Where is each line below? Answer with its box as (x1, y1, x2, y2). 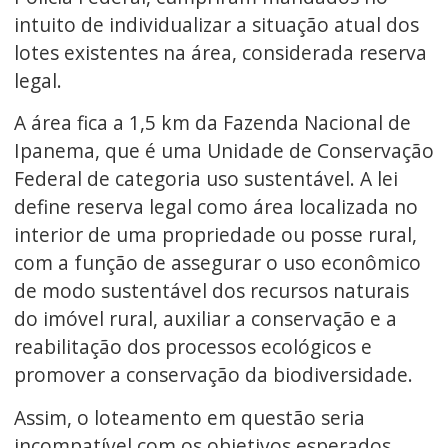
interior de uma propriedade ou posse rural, (13, 221, 417, 249)
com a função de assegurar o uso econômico (13, 249, 421, 277)
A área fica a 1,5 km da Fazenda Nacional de (13, 109, 411, 137)
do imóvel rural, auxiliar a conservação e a (13, 305, 397, 333)
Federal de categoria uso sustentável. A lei (13, 165, 398, 193)
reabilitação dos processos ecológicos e (13, 333, 372, 361)
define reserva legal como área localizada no (13, 193, 418, 221)
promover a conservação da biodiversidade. (13, 361, 413, 389)
